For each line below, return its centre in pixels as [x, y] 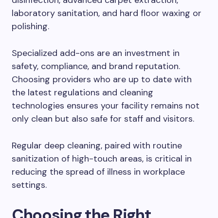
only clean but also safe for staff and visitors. [103, 119]
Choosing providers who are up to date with [102, 79]
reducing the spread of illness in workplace [98, 172]
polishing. [30, 26]
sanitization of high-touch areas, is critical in [102, 159]
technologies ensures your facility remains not [106, 106]
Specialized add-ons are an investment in [96, 53]
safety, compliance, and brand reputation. [96, 66]
